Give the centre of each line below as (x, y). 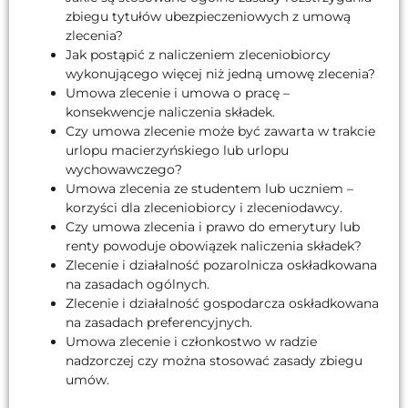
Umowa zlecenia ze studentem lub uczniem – (209, 188)
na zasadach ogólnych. (138, 284)
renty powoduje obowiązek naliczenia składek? (214, 245)
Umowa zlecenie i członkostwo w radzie (191, 341)
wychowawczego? (124, 169)
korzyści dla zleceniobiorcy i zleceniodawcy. (204, 207)
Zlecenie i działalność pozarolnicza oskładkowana (221, 265)
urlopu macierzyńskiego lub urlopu (177, 150)
